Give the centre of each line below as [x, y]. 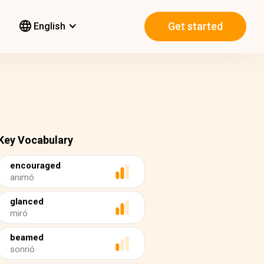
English [48, 26]
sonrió [22, 249]
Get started [195, 27]
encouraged [35, 166]
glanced [27, 202]
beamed [27, 237]
